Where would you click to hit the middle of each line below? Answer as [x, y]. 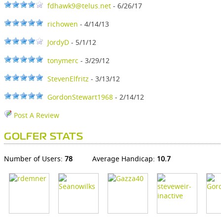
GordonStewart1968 [80, 97]
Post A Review [36, 115]
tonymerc [63, 61]
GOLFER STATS [43, 137]
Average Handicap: [125, 159]
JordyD [58, 42]
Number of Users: [34, 159]
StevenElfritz [68, 79]
